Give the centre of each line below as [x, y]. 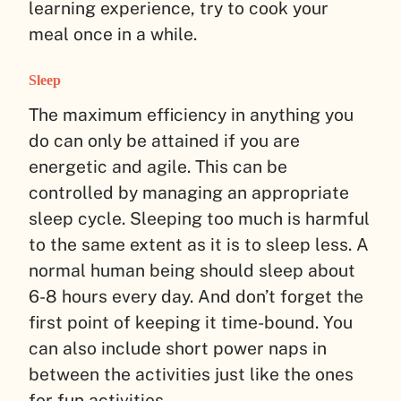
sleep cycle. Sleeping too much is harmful [199, 218]
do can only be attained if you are [164, 140]
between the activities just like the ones [191, 374]
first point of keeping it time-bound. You [191, 322]
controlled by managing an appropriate [189, 192]
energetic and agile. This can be [158, 166]
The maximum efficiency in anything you [191, 114]
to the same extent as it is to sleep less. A [199, 244]
